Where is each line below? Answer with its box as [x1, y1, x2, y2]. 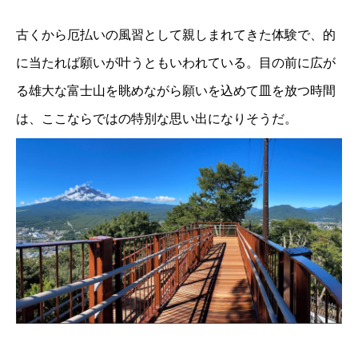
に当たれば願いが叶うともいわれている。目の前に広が [16, 55, 336, 70]
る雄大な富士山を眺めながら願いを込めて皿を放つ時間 [16, 83, 336, 97]
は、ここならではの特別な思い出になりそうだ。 [16, 111, 297, 125]
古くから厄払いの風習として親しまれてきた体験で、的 [16, 27, 336, 42]
